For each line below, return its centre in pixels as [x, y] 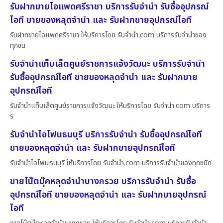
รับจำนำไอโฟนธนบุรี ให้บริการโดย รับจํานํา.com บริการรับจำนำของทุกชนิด [111, 163]
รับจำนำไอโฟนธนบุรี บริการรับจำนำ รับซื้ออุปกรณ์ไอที [106, 135]
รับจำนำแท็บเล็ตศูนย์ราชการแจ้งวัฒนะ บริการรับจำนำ [108, 64]
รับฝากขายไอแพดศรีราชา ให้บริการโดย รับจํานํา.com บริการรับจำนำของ [108, 35]
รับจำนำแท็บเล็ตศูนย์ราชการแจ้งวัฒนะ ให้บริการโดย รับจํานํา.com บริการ [110, 106]
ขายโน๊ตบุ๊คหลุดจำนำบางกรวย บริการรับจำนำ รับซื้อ [103, 182]
